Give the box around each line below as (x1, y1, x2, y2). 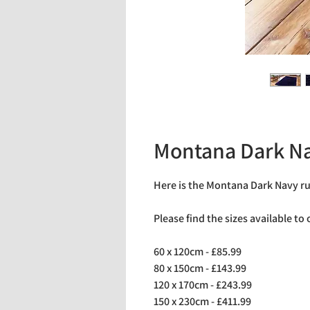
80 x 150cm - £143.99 (154, 261, 246, 275)
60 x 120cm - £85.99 (154, 244, 241, 259)
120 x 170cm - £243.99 (154, 277, 252, 292)
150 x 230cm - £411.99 (154, 294, 251, 309)
